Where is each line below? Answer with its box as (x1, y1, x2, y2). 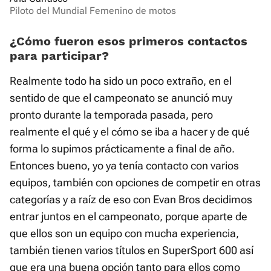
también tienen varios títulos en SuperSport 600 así (10, 244, 253, 257)
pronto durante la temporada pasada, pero (10, 108, 213, 122)
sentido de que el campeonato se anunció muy (10, 91, 232, 105)
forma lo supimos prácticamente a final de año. (10, 142, 235, 155)
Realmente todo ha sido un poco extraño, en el (10, 74, 232, 88)
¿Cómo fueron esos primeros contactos (10, 34, 247, 49)
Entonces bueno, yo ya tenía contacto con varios (10, 159, 239, 172)
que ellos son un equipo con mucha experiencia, (10, 227, 239, 240)
